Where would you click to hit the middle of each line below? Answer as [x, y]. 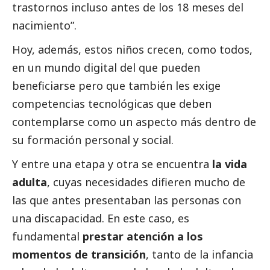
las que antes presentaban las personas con [127, 200]
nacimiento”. [44, 26]
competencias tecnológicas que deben [112, 104]
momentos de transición [79, 255]
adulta [30, 182]
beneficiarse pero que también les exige [116, 86]
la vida [230, 164]
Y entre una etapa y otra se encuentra [112, 164]
